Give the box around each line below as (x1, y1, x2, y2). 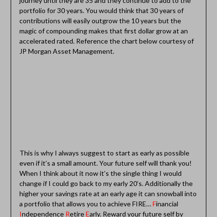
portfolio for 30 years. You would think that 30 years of (19, 6, 184, 15)
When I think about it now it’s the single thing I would (19, 169, 182, 177)
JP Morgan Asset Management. (19, 46, 114, 55)
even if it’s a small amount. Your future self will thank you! (19, 158, 192, 167)
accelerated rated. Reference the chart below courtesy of (19, 36, 194, 45)
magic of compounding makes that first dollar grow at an (19, 26, 188, 35)
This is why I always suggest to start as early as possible (19, 148, 189, 157)
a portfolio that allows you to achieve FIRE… (19, 199, 153, 208)
